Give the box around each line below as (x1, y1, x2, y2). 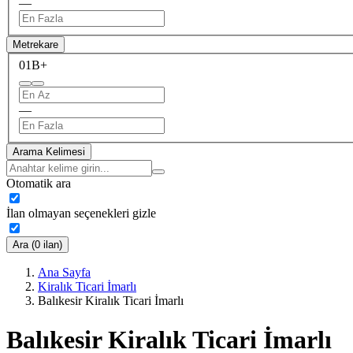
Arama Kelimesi (13, 146, 85, 158)
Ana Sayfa (38, 266, 91, 280)
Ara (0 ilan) (13, 239, 62, 251)
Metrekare (13, 38, 58, 50)
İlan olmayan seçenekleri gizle (6, 206, 156, 221)
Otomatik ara (6, 176, 71, 191)
